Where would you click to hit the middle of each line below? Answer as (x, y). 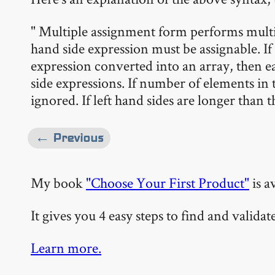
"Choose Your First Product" (168, 182)
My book (58, 182)
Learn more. (66, 247)
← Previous (69, 137)
